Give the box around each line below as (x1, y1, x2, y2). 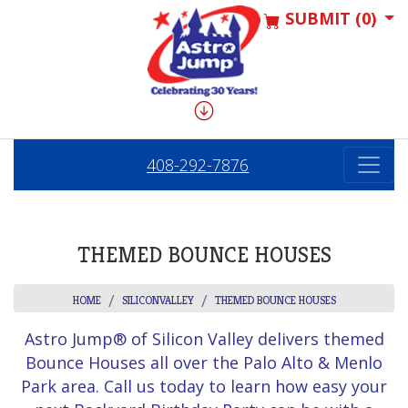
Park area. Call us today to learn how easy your (21, 375, 387, 398)
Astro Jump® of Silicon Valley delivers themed (24, 328, 384, 351)
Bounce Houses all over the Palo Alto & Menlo (25, 352, 382, 374)
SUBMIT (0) (280, 7, 376, 29)
